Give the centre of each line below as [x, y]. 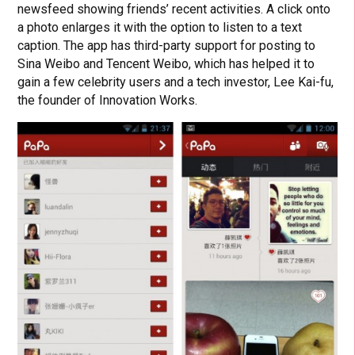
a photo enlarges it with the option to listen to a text [160, 28]
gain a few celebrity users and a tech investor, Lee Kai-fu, [176, 82]
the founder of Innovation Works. [108, 101]
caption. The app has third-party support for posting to [167, 46]
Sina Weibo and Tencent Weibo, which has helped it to [166, 64]
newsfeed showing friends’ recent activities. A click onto [174, 10]
